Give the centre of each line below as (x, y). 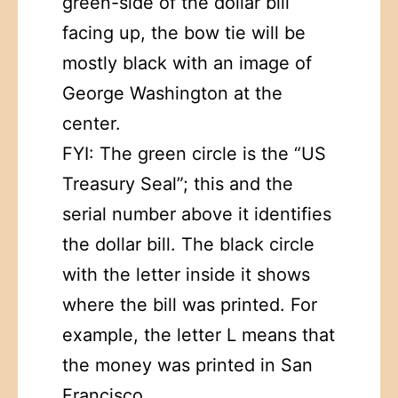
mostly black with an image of (187, 63)
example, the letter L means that (199, 334)
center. (92, 123)
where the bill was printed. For (190, 304)
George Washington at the (172, 93)
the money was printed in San (187, 365)
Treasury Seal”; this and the (178, 183)
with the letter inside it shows (186, 274)
